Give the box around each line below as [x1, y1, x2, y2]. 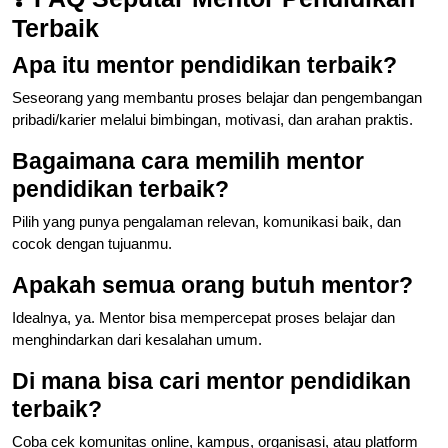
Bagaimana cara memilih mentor [12, 147, 364, 174]
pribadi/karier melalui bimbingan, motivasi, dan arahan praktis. [12, 110, 413, 128]
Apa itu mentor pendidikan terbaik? [12, 51, 397, 78]
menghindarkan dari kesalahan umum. [12, 330, 262, 348]
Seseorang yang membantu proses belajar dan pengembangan [12, 88, 422, 106]
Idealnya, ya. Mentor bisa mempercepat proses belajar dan [12, 308, 395, 326]
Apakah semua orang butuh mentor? [12, 271, 413, 298]
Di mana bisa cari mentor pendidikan [12, 367, 411, 394]
